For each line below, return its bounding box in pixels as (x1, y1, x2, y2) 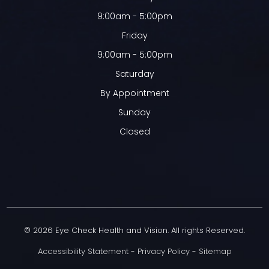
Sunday (118, 106, 151, 119)
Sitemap (198, 246, 232, 258)
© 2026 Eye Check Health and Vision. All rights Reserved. (24, 225, 245, 237)
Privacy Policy (137, 246, 190, 258)
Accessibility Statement (37, 246, 128, 258)
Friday (121, 29, 148, 42)
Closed (119, 125, 150, 138)
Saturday (115, 68, 154, 80)
